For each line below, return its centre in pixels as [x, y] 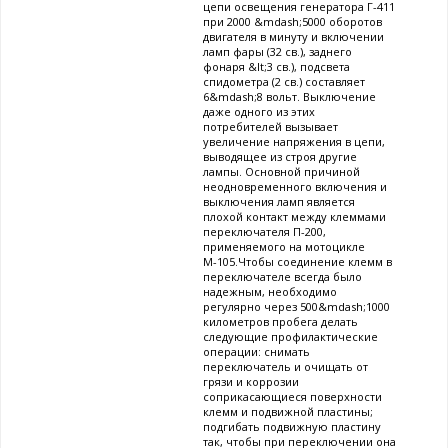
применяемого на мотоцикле [284, 247]
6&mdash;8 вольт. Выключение [289, 97]
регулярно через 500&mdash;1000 [296, 307]
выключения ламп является [279, 202]
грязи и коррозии [251, 382]
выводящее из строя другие [280, 157]
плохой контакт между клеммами [294, 217]
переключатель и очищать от [285, 367]
